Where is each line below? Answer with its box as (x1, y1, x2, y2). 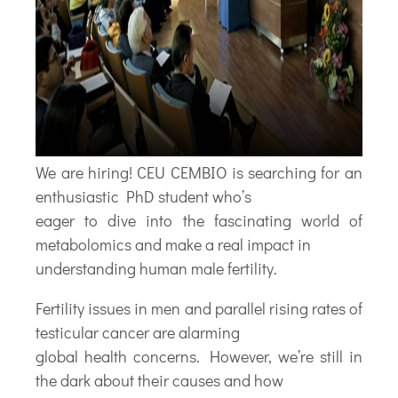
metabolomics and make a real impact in (36, 233, 312, 255)
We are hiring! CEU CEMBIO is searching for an (36, 161, 362, 183)
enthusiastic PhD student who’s (36, 185, 252, 207)
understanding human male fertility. (36, 257, 278, 279)
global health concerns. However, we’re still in (36, 345, 362, 367)
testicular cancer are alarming (36, 321, 241, 343)
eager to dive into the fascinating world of (36, 209, 362, 231)
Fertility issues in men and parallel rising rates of (36, 297, 362, 319)
